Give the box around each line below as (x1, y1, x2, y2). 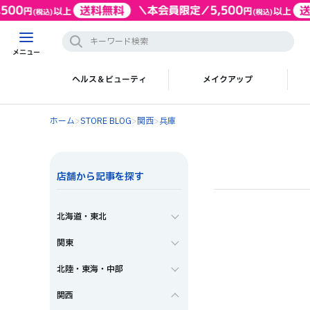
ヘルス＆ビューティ (71, 73, 147, 86)
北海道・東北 (57, 210, 107, 223)
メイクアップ (203, 73, 253, 86)
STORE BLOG (80, 115, 131, 127)
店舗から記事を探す (57, 170, 144, 184)
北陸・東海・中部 (57, 263, 123, 275)
